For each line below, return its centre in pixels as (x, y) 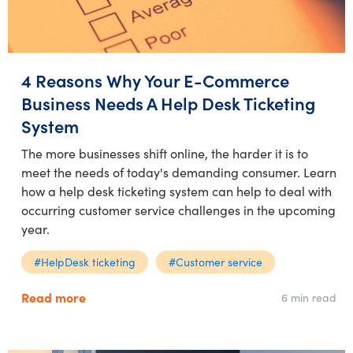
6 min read (309, 297)
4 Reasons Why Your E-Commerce (155, 80)
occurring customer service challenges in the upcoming (178, 210)
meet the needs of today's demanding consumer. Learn (179, 172)
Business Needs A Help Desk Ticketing (168, 103)
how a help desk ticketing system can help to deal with (176, 191)
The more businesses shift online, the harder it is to (165, 153)
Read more (54, 297)
